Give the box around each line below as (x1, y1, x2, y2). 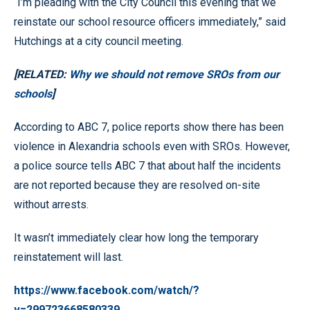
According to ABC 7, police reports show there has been (14, 120, 284, 134)
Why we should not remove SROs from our (69, 67, 280, 81)
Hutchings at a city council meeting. (14, 34, 183, 48)
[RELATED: (14, 67, 69, 81)
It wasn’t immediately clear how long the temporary (14, 230, 259, 244)
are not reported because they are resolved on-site (14, 178, 260, 192)
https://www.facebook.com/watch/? (14, 283, 199, 297)
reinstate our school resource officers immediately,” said (14, 15, 286, 28)
